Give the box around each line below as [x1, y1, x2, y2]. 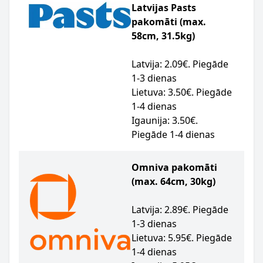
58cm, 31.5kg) [131, 29, 195, 42]
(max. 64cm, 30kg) [131, 175, 215, 188]
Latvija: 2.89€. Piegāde [131, 203, 228, 216]
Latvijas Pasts [131, 1, 196, 14]
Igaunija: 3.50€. [131, 114, 198, 127]
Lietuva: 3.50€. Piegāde [131, 86, 232, 99]
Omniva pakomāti [131, 161, 217, 174]
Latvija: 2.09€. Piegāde [131, 58, 228, 70]
